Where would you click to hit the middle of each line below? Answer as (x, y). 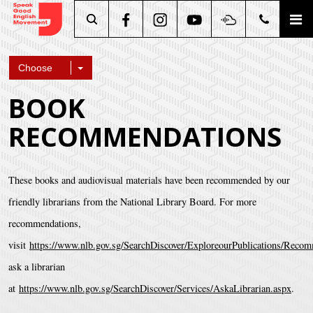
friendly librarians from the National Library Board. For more (132, 201)
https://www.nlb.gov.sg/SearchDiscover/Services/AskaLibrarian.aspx (155, 288)
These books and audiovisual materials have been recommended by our (149, 180)
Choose (36, 68)
